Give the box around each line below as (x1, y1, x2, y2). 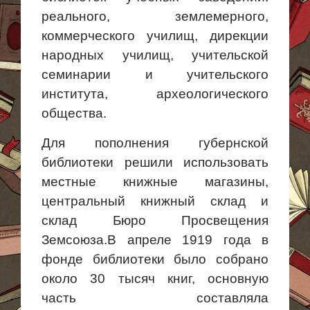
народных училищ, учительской (42, 48, 268, 62)
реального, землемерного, (42, 9, 268, 24)
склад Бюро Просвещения (42, 213, 268, 228)
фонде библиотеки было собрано (42, 252, 268, 266)
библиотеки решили (42, 155, 183, 170)
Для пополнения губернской (42, 136, 268, 150)
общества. (42, 106, 107, 120)
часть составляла (42, 291, 268, 305)
